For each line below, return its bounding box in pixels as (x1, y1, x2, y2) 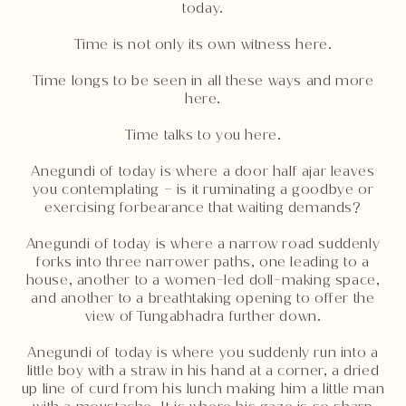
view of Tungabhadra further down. (84, 306, 322, 325)
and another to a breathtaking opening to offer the (31, 288, 375, 307)
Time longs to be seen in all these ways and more (32, 71, 374, 90)
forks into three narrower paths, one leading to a (36, 252, 370, 271)
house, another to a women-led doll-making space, (25, 270, 381, 289)
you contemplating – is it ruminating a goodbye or (32, 179, 374, 198)
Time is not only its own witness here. (73, 34, 333, 53)
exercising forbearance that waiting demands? (44, 198, 362, 217)
